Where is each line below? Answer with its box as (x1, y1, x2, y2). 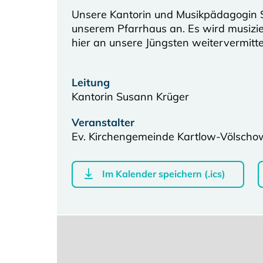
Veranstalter (72, 115, 134, 129)
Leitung (72, 75, 110, 89)
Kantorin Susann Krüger (72, 89, 189, 103)
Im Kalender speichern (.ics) (102, 167, 225, 180)
